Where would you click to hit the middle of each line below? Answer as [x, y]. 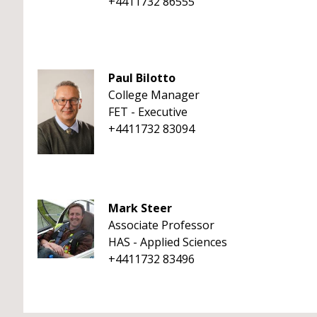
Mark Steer [140, 208]
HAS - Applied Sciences [168, 242]
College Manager [154, 95]
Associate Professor [161, 225]
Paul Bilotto [142, 78]
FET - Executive [148, 112]
